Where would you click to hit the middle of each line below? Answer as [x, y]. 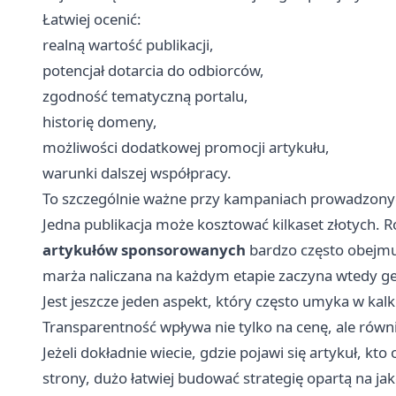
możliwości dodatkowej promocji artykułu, [186, 147]
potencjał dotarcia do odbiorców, [153, 70]
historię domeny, [100, 121]
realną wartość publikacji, [128, 44]
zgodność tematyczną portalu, [145, 95]
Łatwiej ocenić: [92, 19]
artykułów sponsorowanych [144, 249]
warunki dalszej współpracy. [137, 172]
